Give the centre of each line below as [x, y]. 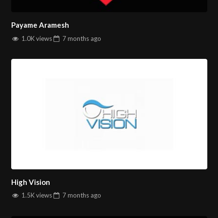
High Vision [30, 182]
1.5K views [36, 195]
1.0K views [36, 38]
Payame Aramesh [40, 25]
